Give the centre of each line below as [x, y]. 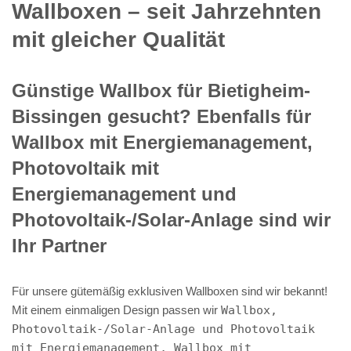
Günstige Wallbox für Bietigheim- [161, 90]
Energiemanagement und [124, 194]
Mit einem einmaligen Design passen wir [116, 309]
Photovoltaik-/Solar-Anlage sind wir [171, 219]
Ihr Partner [59, 245]
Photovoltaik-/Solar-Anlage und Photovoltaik [163, 329]
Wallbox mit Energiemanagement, [162, 142]
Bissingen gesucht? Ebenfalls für [161, 116]
